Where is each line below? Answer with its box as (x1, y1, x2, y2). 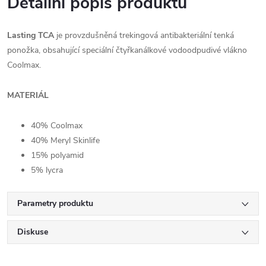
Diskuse (17, 226, 48, 237)
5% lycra (31, 164, 63, 176)
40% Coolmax (31, 119, 83, 131)
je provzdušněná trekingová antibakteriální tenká (54, 29, 234, 41)
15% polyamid (31, 149, 84, 161)
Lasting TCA (7, 29, 54, 41)
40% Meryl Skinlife (31, 134, 100, 146)
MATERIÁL (7, 89, 49, 101)
